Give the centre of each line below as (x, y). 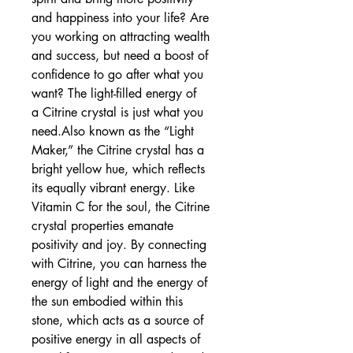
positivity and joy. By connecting (119, 245)
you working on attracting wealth (121, 37)
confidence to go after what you (117, 74)
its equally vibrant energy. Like (113, 188)
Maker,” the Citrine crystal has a (118, 150)
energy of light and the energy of (119, 282)
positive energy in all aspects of (116, 339)
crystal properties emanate (102, 226)
